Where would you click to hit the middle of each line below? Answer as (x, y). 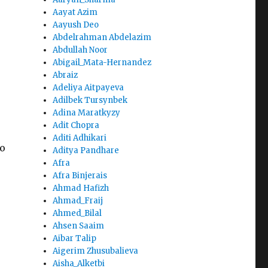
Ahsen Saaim (79, 226)
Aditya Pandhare (86, 151)
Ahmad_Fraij (78, 201)
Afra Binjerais (80, 176)
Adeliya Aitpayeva (89, 88)
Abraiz (66, 75)
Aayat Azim (75, 13)
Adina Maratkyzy (87, 113)
